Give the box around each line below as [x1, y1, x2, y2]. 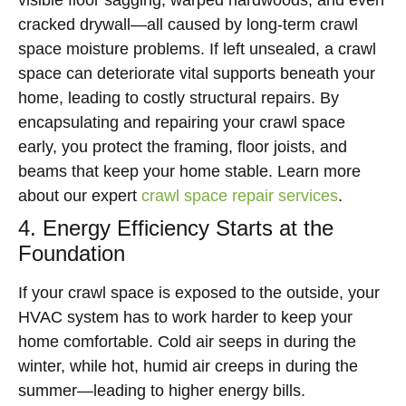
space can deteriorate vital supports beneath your [18, 64, 375, 82]
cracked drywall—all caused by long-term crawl [18, 15, 358, 34]
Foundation [18, 241, 125, 266]
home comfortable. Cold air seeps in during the [18, 333, 356, 351]
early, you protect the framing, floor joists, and [18, 138, 347, 156]
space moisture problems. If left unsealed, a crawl [18, 40, 376, 58]
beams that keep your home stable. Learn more [18, 162, 361, 180]
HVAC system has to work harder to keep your [18, 308, 353, 326]
